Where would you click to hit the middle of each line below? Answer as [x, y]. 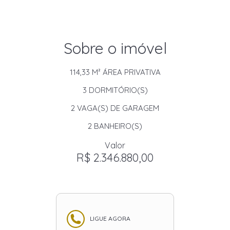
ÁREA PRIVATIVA [130, 72]
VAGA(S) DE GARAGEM [117, 108]
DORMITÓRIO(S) [117, 90]
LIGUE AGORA [110, 218]
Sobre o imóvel [115, 48]
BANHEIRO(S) [117, 126]
